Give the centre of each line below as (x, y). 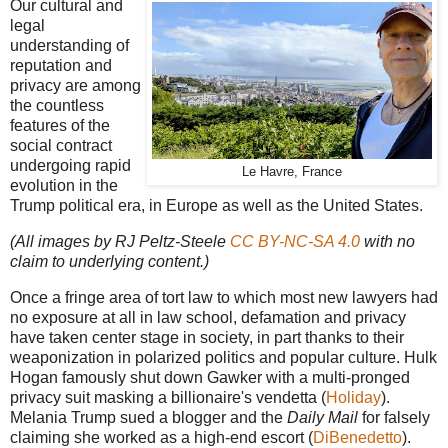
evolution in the (64, 185)
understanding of (69, 45)
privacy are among (75, 85)
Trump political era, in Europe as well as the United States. (216, 205)
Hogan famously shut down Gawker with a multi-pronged (210, 377)
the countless (57, 105)
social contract (61, 145)
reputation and (61, 65)
